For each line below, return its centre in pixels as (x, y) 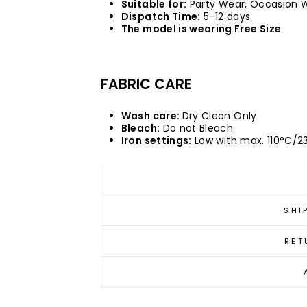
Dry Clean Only (219, 115)
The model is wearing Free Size (201, 28)
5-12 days (227, 16)
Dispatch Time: (161, 16)
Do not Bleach (197, 128)
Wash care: (151, 115)
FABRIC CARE (146, 84)
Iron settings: (156, 140)
